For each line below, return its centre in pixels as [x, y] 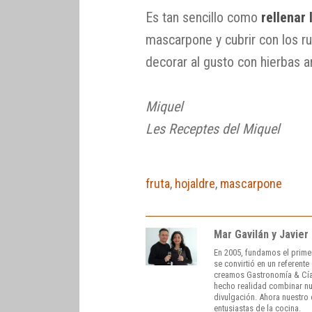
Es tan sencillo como [204, 17]
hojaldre [195, 183]
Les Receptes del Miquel [213, 128]
